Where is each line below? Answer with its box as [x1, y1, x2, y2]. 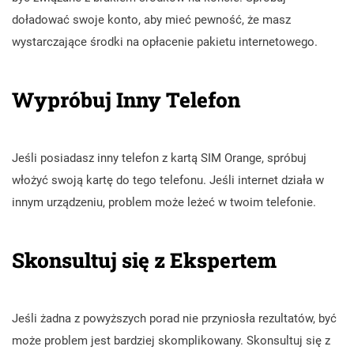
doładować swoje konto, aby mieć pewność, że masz [12, 12, 291, 27]
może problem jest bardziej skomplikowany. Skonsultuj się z [12, 333, 330, 348]
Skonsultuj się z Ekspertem [12, 246, 277, 273]
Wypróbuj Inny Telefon [12, 85, 240, 113]
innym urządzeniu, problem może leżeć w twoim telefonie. [12, 194, 316, 209]
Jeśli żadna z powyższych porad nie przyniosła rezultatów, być [12, 311, 337, 326]
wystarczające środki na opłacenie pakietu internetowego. [12, 34, 318, 49]
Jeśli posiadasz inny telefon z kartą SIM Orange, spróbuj [12, 150, 307, 165]
